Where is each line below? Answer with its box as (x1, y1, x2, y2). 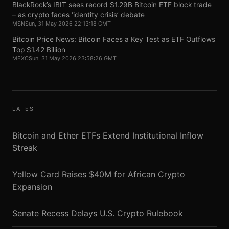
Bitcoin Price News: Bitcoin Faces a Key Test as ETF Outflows (12, 35, 215, 43)
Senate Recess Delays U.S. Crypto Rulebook (12, 208, 183, 219)
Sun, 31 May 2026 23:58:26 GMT (29, 54, 117, 62)
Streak (12, 142, 37, 153)
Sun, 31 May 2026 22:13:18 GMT (25, 20, 111, 28)
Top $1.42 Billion (12, 45, 65, 54)
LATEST (12, 105, 39, 112)
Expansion (12, 181, 52, 192)
